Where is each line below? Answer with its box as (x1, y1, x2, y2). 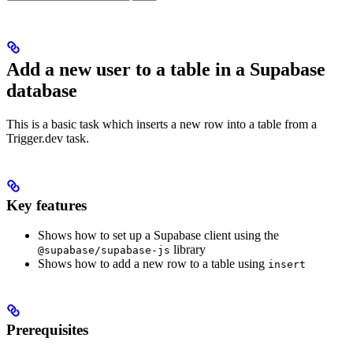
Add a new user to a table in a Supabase (6, 58, 325, 80)
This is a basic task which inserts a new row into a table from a (6, 117, 317, 131)
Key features (6, 196, 87, 214)
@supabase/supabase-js (38, 244, 170, 257)
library (170, 243, 206, 257)
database (6, 80, 77, 101)
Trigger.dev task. (6, 131, 89, 145)
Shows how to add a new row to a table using (38, 257, 268, 271)
